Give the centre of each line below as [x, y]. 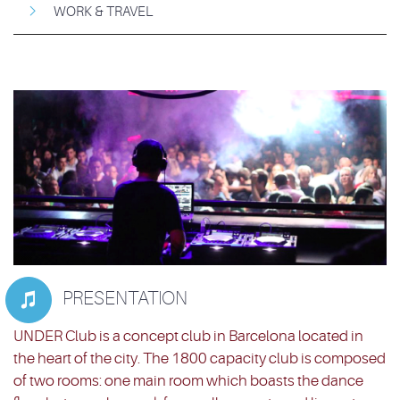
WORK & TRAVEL [103, 12]
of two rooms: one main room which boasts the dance [188, 381]
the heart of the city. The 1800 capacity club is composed [200, 359]
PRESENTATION [125, 299]
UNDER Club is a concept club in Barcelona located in [188, 337]
